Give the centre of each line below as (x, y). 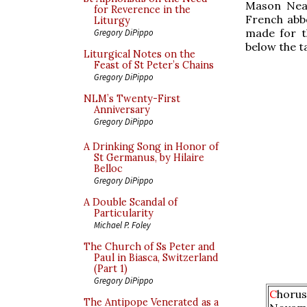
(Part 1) (111, 269)
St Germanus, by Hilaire (149, 158)
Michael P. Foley (122, 225)
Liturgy (112, 21)
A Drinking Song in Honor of (151, 147)
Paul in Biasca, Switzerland (156, 258)
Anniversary (122, 110)
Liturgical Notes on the (139, 54)
